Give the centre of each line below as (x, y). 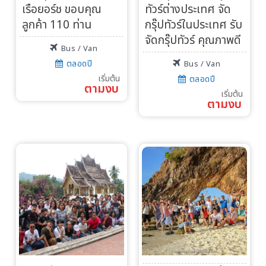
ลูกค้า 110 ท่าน (57, 26)
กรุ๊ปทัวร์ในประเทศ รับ (194, 26)
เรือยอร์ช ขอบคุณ (62, 10)
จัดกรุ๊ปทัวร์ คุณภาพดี (193, 41)
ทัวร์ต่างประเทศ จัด (188, 10)
